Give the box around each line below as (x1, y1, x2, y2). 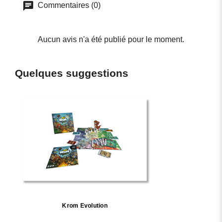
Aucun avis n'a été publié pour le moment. (38, 35, 184, 44)
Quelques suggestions (15, 67, 128, 79)
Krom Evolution (62, 202, 108, 210)
